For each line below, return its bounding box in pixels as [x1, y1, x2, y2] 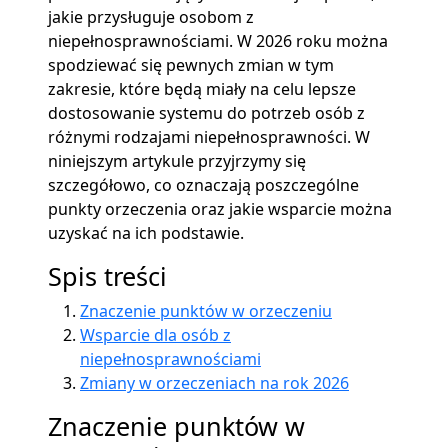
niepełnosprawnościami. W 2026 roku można [48, 29, 388, 52]
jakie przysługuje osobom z [48, 5, 254, 28]
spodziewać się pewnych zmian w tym [48, 53, 334, 76]
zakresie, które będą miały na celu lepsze [48, 77, 356, 100]
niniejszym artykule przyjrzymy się [48, 149, 306, 172]
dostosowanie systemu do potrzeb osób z [48, 101, 365, 124]
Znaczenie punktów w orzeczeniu [80, 299, 332, 322]
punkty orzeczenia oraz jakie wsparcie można [48, 197, 392, 220]
